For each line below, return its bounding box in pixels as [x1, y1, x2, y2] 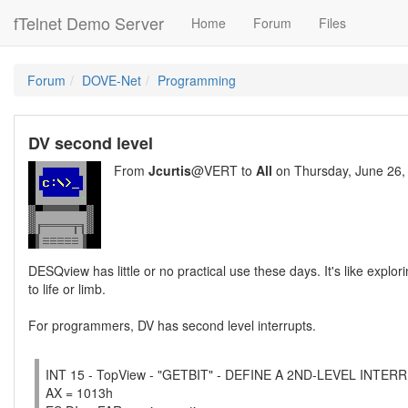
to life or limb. [28, 280, 106, 298]
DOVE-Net [82, 71, 141, 89]
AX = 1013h [46, 383, 113, 402]
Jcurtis [148, 161, 191, 179]
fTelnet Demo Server [14, 11, 164, 35]
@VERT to [191, 161, 256, 179]
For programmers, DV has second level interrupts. [28, 316, 316, 334]
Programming [158, 71, 236, 89]
